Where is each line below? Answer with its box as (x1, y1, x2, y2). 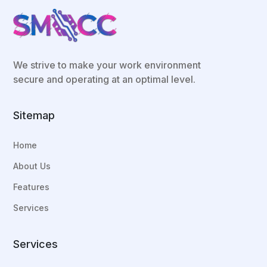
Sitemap (13, 109, 55, 122)
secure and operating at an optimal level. (13, 73, 196, 85)
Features (13, 182, 50, 192)
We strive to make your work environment (13, 59, 201, 71)
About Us (13, 161, 51, 171)
